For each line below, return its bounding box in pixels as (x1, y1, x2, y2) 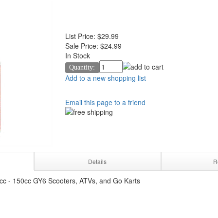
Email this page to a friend (65, 97, 145, 107)
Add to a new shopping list (65, 73, 146, 83)
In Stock (65, 51, 90, 60)
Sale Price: (65, 41, 98, 51)
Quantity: (69, 64, 95, 71)
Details (88, 157, 107, 165)
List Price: (65, 31, 95, 41)
